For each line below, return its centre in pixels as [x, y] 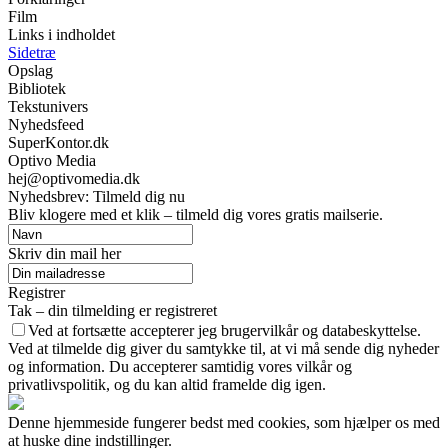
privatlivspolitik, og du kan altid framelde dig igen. [167, 384]
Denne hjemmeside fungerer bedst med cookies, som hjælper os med [224, 422]
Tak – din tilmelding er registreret [112, 310]
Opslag [30, 70]
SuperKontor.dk [58, 142]
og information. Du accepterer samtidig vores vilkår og [180, 366]
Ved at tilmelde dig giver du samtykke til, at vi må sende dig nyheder [223, 348]
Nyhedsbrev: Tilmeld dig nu [96, 196]
